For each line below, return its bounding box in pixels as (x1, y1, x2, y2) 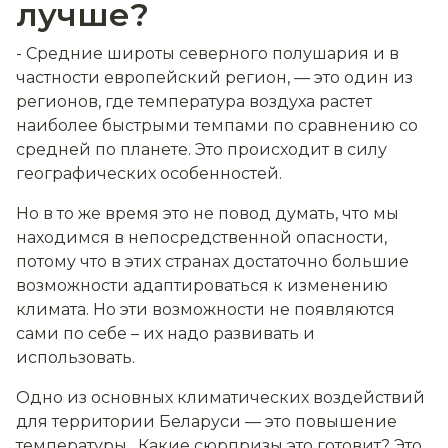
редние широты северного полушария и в (37, 44, 399, 64)
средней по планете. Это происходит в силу (16, 140, 387, 160)
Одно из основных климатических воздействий (16, 388, 425, 408)
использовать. (16, 348, 135, 368)
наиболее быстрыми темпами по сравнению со (16, 116, 418, 136)
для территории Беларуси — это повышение (16, 412, 397, 432)
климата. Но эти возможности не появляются (16, 300, 395, 320)
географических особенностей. (16, 164, 282, 184)
